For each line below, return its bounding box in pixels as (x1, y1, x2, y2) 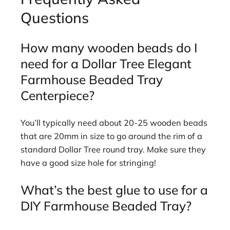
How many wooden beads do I (21, 40, 197, 56)
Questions (21, 8, 89, 27)
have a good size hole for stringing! (21, 157, 156, 168)
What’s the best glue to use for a (21, 182, 208, 198)
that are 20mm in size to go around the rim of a (21, 130, 202, 141)
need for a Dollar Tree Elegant (21, 55, 191, 72)
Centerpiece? (21, 87, 94, 104)
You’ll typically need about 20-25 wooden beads (21, 117, 207, 128)
